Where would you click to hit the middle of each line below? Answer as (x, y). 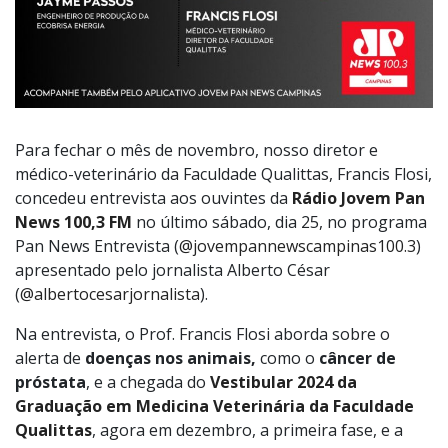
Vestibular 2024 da (283, 382)
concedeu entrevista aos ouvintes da (153, 198)
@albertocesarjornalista (110, 294)
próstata (50, 382)
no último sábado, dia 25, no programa (279, 222)
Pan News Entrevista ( (97, 246)
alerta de (50, 358)
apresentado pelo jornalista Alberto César (172, 270)
